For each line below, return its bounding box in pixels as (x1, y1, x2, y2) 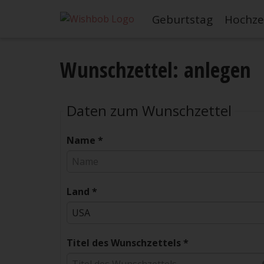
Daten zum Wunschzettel (67, 101, 232, 121)
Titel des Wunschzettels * (67, 236, 189, 250)
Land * (67, 185, 97, 199)
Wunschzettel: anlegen (60, 55, 251, 84)
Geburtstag (152, 12, 213, 27)
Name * (67, 134, 103, 147)
